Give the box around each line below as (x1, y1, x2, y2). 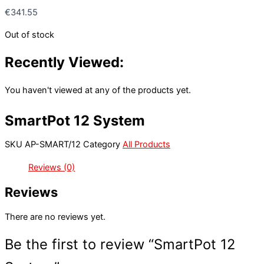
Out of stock (5, 29, 54, 41)
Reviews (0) (28, 161, 75, 173)
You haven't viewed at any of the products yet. (5, 84, 191, 95)
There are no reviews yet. (5, 211, 105, 222)
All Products (123, 139, 170, 150)
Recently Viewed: (5, 53, 124, 71)
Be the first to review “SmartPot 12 (5, 235, 235, 253)
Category (83, 139, 120, 150)
